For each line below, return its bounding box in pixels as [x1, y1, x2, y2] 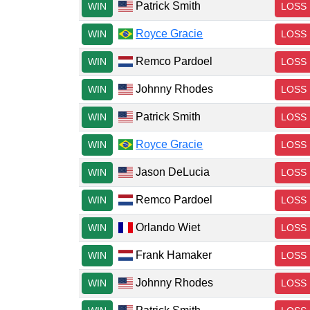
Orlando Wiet [133, 221, 201, 233]
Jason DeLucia [133, 165, 210, 178]
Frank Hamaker [133, 248, 212, 261]
